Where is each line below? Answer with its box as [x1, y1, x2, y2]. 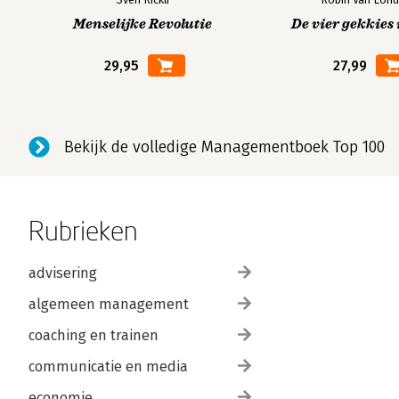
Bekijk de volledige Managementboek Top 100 [64, 137, 385, 157]
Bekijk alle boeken [28, 25, 137, 40]
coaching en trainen [28, 327, 159, 344]
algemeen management [28, 296, 189, 313]
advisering [28, 265, 97, 281]
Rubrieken [28, 215, 138, 246]
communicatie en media [28, 358, 188, 375]
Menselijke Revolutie [72, 16, 212, 32]
